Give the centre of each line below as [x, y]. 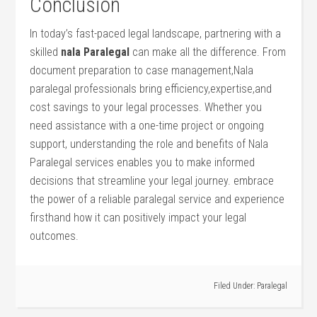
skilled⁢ [46, 52]
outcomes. [54, 236]
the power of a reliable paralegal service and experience [157, 199]
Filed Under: [235, 286]
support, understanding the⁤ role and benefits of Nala [149, 144]
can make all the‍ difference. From [208, 52]
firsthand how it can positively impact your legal [138, 218]
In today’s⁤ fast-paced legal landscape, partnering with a [156, 34]
